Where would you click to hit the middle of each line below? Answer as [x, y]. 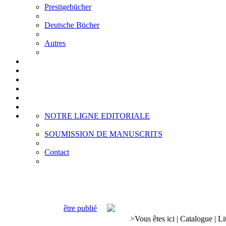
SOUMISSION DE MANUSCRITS [103, 134]
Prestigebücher [68, 7]
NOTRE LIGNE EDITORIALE [97, 116]
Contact [57, 152]
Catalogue [196, 219]
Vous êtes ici [155, 219]
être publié [80, 208]
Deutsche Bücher [72, 25]
